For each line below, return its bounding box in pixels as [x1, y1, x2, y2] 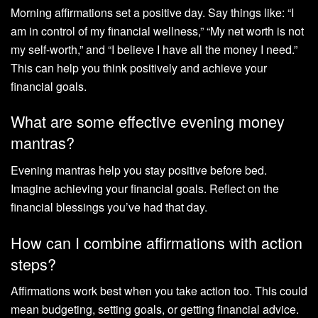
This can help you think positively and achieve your [11, 59, 267, 76]
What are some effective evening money [11, 110, 285, 133]
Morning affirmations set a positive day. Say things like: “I [11, 4, 294, 21]
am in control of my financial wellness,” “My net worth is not [11, 22, 304, 39]
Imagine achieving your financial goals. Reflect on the [11, 180, 279, 197]
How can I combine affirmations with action [11, 231, 302, 253]
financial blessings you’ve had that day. [11, 199, 207, 215]
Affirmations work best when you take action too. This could [11, 283, 307, 300]
